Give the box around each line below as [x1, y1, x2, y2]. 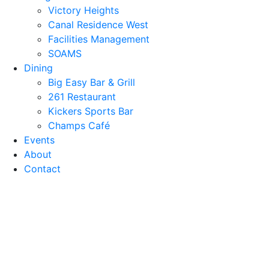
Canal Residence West [48, 18, 148, 31]
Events [24, 133, 55, 146]
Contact [24, 162, 61, 175]
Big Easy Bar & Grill [48, 76, 135, 88]
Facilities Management [48, 32, 150, 45]
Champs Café [48, 119, 110, 131]
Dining [24, 61, 53, 74]
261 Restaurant [48, 90, 116, 103]
